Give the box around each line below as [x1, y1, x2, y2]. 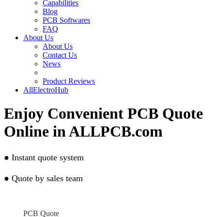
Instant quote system [12, 152, 84, 162]
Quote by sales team [12, 173, 83, 183]
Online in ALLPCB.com [4, 123, 163, 140]
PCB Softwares [43, 16, 90, 24]
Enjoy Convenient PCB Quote [4, 105, 203, 123]
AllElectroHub [23, 86, 68, 94]
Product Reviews [43, 77, 95, 85]
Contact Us [43, 51, 77, 59]
